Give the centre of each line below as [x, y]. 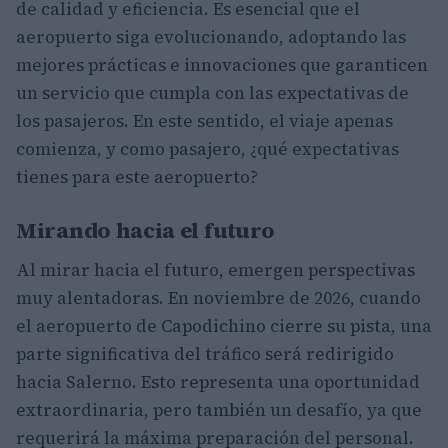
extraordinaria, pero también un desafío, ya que [219, 409]
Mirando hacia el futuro [146, 229]
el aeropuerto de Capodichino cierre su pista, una [224, 325]
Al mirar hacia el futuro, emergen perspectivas [215, 269]
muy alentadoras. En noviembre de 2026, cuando [218, 297]
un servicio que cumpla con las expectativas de [212, 92]
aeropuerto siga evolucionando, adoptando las [211, 36]
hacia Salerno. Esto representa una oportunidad [218, 381]
